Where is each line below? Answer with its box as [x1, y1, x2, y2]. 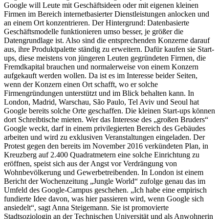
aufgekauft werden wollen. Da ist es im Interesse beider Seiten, [4, 71, 197, 80]
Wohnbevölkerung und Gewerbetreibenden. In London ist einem [4, 168, 203, 177]
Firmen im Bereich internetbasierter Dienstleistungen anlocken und [4, 10, 209, 19]
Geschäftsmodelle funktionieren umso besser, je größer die [4, 27, 183, 36]
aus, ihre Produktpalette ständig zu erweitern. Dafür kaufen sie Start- [4, 45, 214, 54]
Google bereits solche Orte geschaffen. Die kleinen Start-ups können [4, 107, 215, 115]
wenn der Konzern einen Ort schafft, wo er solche [4, 80, 158, 89]
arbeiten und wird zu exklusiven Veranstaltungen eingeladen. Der [4, 133, 205, 142]
